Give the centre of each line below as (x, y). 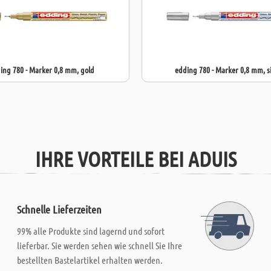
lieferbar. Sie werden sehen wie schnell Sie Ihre (100, 245)
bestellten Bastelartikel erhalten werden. (90, 260)
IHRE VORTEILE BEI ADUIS (135, 158)
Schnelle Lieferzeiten (60, 209)
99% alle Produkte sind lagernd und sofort (91, 231)
